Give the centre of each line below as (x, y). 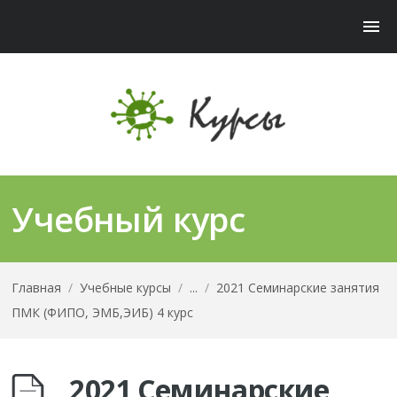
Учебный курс (128, 219)
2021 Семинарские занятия (298, 288)
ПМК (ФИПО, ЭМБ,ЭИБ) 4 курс (103, 312)
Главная (37, 288)
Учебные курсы (126, 288)
